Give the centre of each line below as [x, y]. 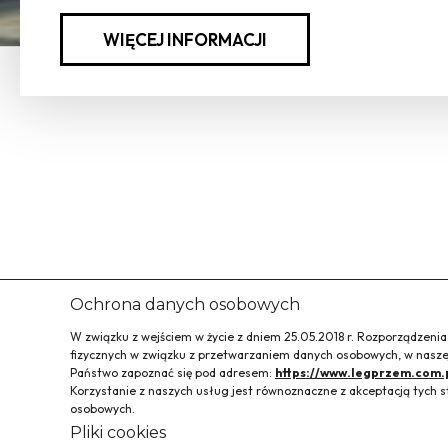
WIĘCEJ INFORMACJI [185, 40]
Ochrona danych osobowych [185, 304]
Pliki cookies [118, 432]
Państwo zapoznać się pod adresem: [172, 372]
